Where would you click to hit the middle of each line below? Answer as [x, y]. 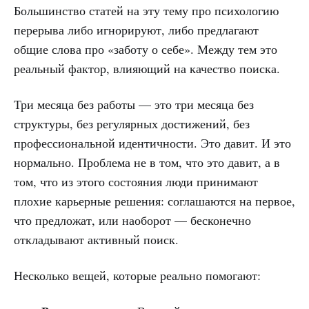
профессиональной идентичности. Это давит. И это [152, 142]
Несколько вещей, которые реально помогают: [137, 275]
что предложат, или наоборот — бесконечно [132, 220]
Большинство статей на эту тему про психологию [146, 10]
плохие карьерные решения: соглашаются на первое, [154, 200]
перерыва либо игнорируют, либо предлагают [136, 29]
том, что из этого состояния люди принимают [136, 181]
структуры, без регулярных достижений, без [132, 123]
